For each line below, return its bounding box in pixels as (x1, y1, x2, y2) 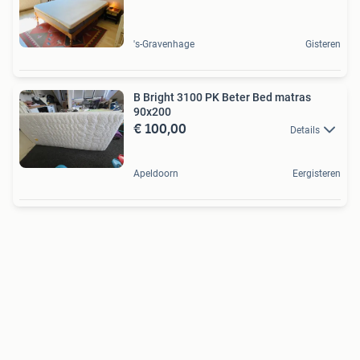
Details (290, 124, 320, 136)
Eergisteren (292, 167, 341, 179)
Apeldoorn (133, 167, 178, 179)
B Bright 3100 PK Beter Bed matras (133, 90, 311, 104)
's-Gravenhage (133, 38, 194, 50)
